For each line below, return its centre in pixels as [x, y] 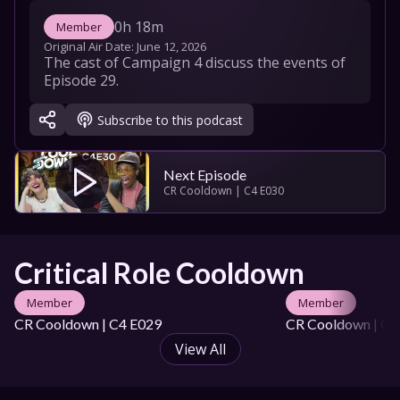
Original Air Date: [90, 46]
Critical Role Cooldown [159, 273]
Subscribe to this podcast [171, 120]
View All [200, 349]
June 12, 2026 [171, 46]
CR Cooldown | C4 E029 [88, 324]
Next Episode [205, 175]
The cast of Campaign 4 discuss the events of [195, 62]
